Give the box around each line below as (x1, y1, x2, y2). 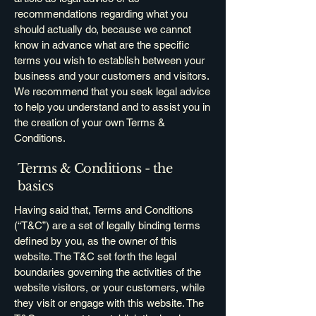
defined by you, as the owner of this (14, 235, 177, 247)
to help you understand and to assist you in (14, 101, 210, 113)
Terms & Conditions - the (18, 161, 173, 176)
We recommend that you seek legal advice (14, 85, 210, 97)
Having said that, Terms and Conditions (14, 204, 193, 216)
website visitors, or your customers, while (14, 281, 205, 293)
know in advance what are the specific (14, 39, 190, 51)
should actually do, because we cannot (14, 23, 191, 35)
